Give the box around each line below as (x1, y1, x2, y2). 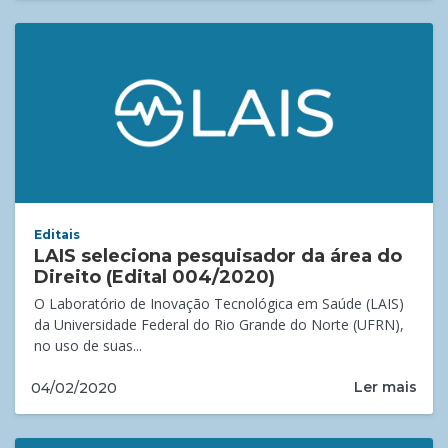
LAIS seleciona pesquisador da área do (34, 244, 403, 267)
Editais (34, 226, 81, 242)
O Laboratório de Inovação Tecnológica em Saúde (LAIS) (34, 293, 405, 313)
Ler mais (354, 378, 417, 397)
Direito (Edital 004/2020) (34, 265, 276, 288)
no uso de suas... (34, 335, 143, 355)
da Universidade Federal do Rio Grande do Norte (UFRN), (34, 314, 405, 334)
